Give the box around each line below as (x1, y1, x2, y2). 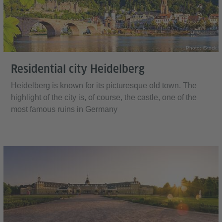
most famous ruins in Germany (11, 105, 117, 114)
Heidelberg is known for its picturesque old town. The (11, 81, 197, 90)
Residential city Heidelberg (11, 62, 145, 76)
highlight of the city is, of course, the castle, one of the (11, 93, 197, 102)
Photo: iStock (186, 45, 217, 51)
